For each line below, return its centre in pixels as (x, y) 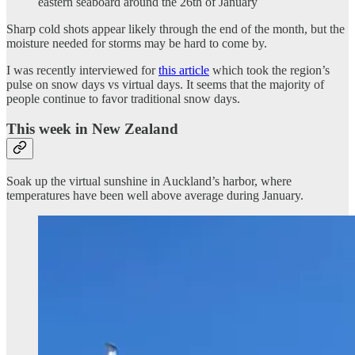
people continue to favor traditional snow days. (123, 98)
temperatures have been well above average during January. (155, 195)
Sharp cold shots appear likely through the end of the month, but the (176, 29)
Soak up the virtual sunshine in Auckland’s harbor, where (149, 181)
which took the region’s (269, 70)
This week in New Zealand (92, 129)
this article (184, 70)
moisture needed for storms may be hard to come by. (137, 43)
